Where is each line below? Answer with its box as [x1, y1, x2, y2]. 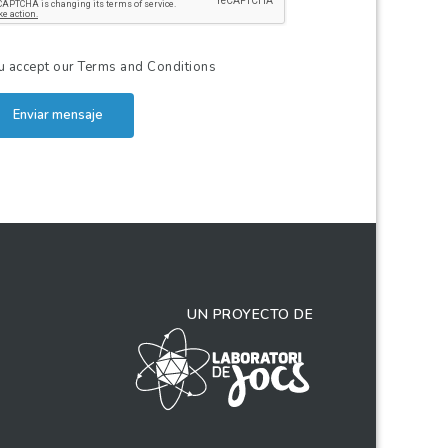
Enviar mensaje [13, 105, 104, 124]
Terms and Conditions [78, 58, 217, 77]
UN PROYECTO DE [187, 304, 314, 324]
